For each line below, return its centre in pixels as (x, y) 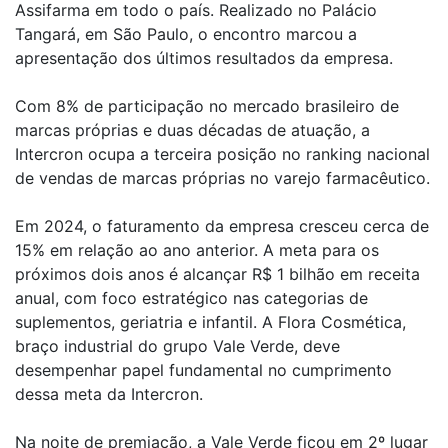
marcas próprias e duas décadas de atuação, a (192, 129)
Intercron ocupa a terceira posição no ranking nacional (222, 153)
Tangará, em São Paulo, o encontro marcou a (186, 33)
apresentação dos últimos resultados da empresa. (204, 57)
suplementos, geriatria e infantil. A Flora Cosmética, (210, 321)
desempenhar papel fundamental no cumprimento (203, 369)
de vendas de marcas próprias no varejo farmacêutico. (222, 177)
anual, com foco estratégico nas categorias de (191, 297)
